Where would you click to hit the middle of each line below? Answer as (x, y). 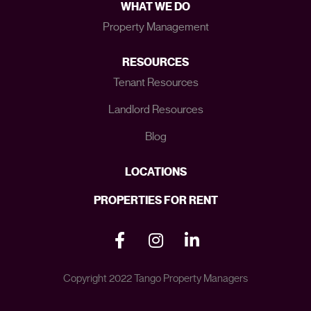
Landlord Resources (155, 109)
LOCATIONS (155, 171)
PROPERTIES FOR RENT (155, 200)
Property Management (155, 27)
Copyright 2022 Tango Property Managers (155, 278)
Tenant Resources (155, 82)
